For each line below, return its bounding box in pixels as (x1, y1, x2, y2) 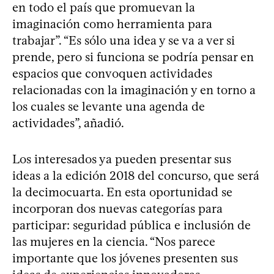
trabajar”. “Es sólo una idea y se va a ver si (12, 32, 235, 48)
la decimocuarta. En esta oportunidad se (12, 184, 232, 199)
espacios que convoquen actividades (12, 65, 212, 81)
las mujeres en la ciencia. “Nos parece (12, 234, 215, 249)
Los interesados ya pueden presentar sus (12, 151, 231, 166)
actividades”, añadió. (12, 115, 124, 130)
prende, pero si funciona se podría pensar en (12, 49, 254, 64)
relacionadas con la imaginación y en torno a (12, 82, 256, 97)
